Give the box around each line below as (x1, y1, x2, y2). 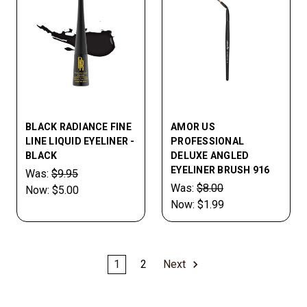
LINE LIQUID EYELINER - (25, 136, 135, 147)
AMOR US (171, 121, 215, 132)
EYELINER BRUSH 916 (171, 164, 270, 175)
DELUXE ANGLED (171, 150, 249, 161)
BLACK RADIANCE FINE (25, 121, 132, 132)
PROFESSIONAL (171, 136, 244, 147)
